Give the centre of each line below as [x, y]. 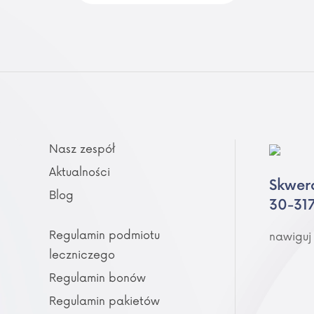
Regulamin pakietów [104, 301]
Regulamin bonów [97, 278]
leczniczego [82, 255]
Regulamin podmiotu [104, 235]
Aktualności [80, 172]
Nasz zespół [82, 149]
